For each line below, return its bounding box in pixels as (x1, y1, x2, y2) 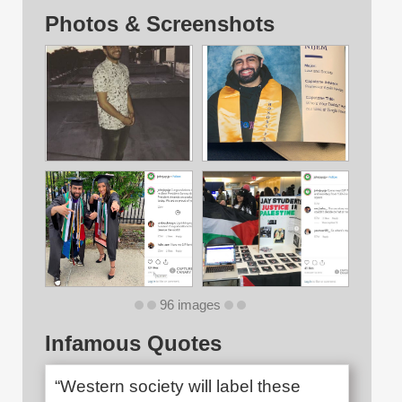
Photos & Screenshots (45, 12, 275, 37)
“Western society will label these (55, 377, 301, 397)
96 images (159, 298, 221, 313)
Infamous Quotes (45, 331, 222, 356)
